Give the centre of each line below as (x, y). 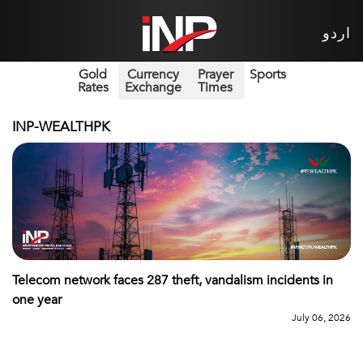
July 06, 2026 (321, 317)
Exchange (153, 87)
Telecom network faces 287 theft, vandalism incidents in (173, 280)
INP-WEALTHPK (61, 126)
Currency (153, 74)
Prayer (215, 74)
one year (37, 299)
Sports (267, 74)
